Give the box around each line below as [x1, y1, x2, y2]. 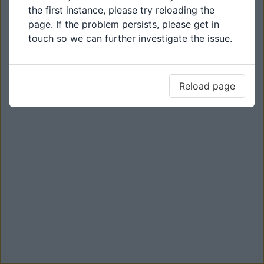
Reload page [179, 80, 235, 92]
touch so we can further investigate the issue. [28, 32, 232, 44]
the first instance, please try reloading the [28, 4, 214, 16]
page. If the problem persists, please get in [28, 18, 219, 30]
